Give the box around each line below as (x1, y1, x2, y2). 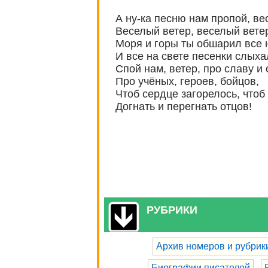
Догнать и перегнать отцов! (115, 100, 252, 113)
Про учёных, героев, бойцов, (115, 75, 259, 88)
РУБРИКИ (147, 204, 197, 217)
